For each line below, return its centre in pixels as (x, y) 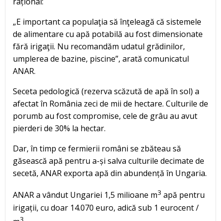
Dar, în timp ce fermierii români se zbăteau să (97, 149)
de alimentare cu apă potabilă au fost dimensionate (108, 34)
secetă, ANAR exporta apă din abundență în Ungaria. (110, 173)
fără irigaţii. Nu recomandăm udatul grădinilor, (99, 47)
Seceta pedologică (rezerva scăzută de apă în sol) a (106, 92)
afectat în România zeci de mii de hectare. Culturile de (110, 104)
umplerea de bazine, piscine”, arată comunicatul (101, 59)
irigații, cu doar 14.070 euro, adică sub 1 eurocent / (106, 207)
